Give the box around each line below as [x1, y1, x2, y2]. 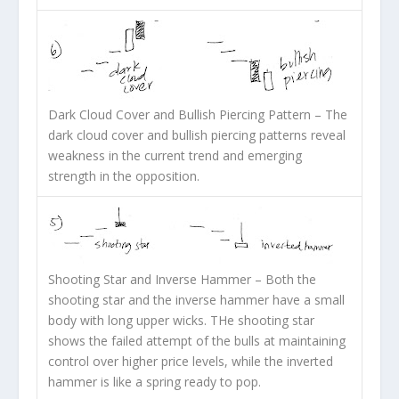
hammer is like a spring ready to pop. [47, 373, 261, 391]
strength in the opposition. [47, 167, 199, 185]
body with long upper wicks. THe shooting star [47, 312, 314, 330]
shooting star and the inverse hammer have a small [47, 291, 345, 309]
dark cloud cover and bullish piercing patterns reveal [47, 126, 346, 144]
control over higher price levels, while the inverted [47, 353, 333, 370]
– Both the [250, 271, 316, 289]
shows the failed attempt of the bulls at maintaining [47, 332, 346, 350]
